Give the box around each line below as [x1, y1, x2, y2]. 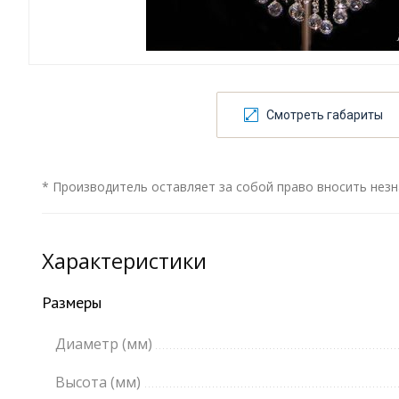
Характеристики [42, 246, 207, 276]
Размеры [42, 292, 102, 313]
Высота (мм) [55, 372, 141, 393]
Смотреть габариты [266, 108, 383, 123]
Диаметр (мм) [55, 334, 152, 354]
